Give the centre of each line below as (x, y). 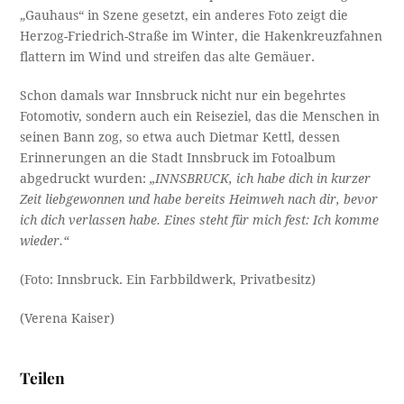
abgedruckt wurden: (85, 178)
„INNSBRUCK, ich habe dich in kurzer (261, 178)
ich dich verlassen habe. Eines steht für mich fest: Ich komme (200, 220)
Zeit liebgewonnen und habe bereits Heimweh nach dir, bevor (199, 199)
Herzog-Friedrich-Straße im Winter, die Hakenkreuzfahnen (202, 36)
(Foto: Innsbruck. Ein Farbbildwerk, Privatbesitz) (168, 279)
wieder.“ (45, 240)
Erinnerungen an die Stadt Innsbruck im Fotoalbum (178, 157)
